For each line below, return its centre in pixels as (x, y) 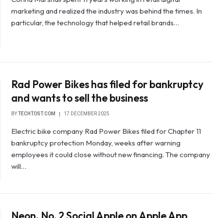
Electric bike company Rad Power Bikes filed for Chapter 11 (106, 131)
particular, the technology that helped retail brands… (95, 23)
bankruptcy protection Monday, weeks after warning (96, 143)
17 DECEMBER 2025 (87, 113)
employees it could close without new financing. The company (111, 154)
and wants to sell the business (80, 98)
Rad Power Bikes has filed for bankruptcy (108, 84)
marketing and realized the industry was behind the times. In (107, 11)
